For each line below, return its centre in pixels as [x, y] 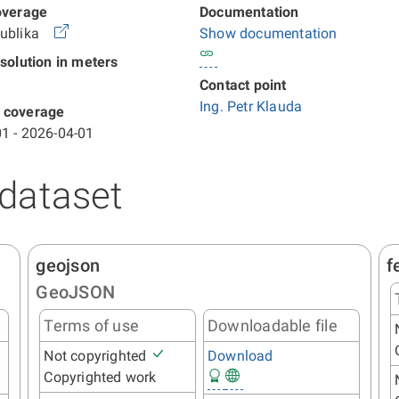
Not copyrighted [97, 356]
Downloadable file [272, 326]
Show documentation [269, 33]
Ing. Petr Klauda [251, 107]
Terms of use [92, 326]
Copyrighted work [100, 377]
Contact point [243, 85]
